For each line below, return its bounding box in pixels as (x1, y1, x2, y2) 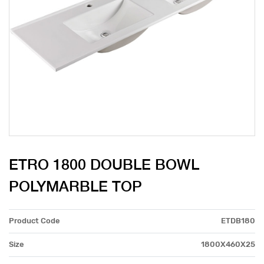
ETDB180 (221, 216, 255, 225)
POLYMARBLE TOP (9, 177, 142, 195)
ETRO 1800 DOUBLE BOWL (9, 156, 199, 173)
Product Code (9, 216, 60, 225)
